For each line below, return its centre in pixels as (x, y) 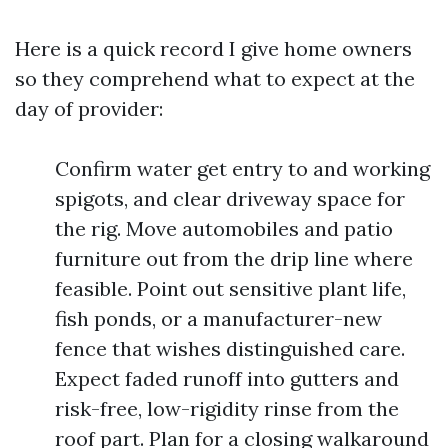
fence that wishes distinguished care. (230, 348)
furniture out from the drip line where (234, 258)
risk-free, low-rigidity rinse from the (227, 408)
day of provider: (89, 108)
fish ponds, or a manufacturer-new (218, 318)
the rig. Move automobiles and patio (224, 228)
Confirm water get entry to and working (242, 168)
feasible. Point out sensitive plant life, (230, 288)
